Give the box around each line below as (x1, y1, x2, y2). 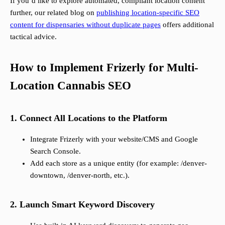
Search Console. (30, 147, 81, 156)
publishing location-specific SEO (96, 9, 199, 17)
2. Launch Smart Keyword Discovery (10, 199, 155, 210)
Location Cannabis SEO (10, 79, 131, 92)
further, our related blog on (10, 9, 96, 17)
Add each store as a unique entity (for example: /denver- (30, 159, 207, 168)
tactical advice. (10, 33, 57, 41)
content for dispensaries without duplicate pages (10, 21, 161, 29)
